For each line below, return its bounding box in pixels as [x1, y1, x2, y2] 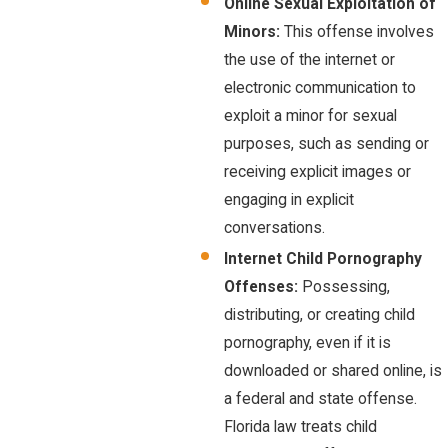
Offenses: [224, 278, 303, 297]
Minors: [224, 23, 285, 42]
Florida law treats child [224, 418, 378, 437]
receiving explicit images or [224, 163, 412, 182]
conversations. [224, 219, 326, 238]
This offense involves [284, 23, 435, 42]
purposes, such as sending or [224, 135, 430, 154]
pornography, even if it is [224, 334, 392, 353]
